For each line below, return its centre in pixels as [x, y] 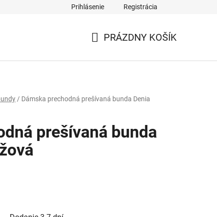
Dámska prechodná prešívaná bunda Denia [86, 99]
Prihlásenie [88, 7]
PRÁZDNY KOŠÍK [140, 37]
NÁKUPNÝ [113, 49]
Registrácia [140, 7]
